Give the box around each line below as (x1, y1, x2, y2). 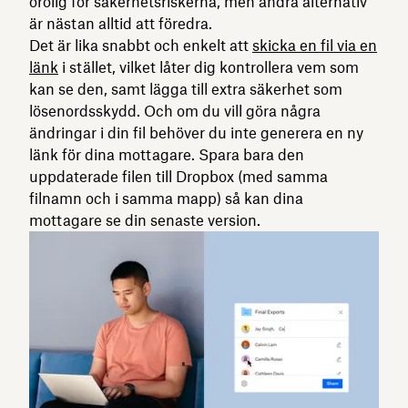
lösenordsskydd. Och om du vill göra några (29, 101, 321, 120)
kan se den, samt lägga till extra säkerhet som (29, 79, 342, 98)
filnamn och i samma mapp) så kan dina (29, 189, 303, 208)
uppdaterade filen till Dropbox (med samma (29, 167, 328, 186)
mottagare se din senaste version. (29, 210, 260, 229)
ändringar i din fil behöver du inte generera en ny (29, 123, 363, 142)
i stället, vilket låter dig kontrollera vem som (58, 57, 359, 76)
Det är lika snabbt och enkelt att (29, 36, 252, 55)
